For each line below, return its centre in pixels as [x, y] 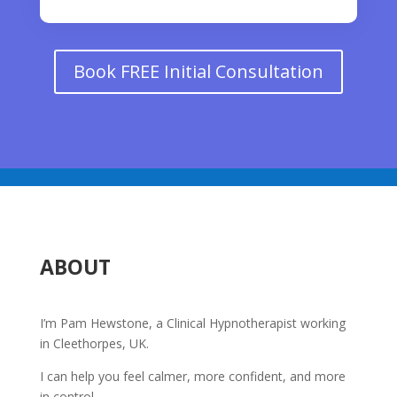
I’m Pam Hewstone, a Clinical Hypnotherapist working [192, 323]
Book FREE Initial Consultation [198, 71]
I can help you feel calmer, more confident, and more [192, 376]
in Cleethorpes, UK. [96, 343]
